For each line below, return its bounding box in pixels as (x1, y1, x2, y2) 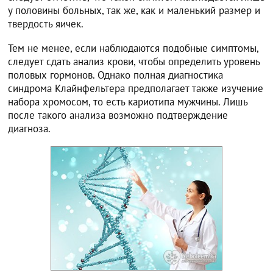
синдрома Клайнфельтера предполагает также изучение (8, 82, 264, 96)
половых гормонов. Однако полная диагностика (8, 68, 224, 82)
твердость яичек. (8, 17, 84, 31)
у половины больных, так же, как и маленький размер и (8, 4, 261, 18)
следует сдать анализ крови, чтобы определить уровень (8, 55, 260, 69)
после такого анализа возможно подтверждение (8, 108, 229, 122)
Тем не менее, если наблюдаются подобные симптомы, (8, 41, 259, 55)
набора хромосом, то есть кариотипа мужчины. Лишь (8, 95, 248, 109)
